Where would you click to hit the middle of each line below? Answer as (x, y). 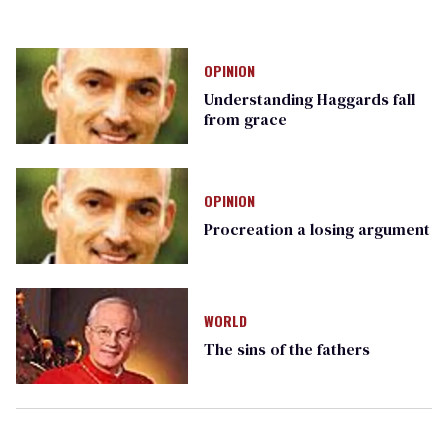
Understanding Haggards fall (309, 99)
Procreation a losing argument (316, 229)
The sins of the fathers (286, 349)
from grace (245, 119)
